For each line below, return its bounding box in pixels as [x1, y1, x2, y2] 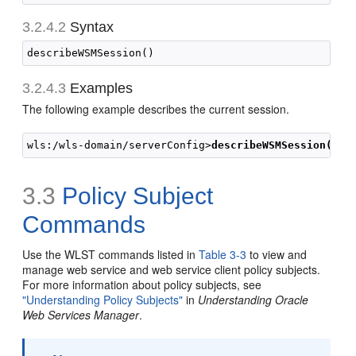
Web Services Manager [22, 307, 140, 323]
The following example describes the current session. [22, 101, 290, 117]
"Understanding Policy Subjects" [22, 292, 184, 308]
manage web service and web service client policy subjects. [22, 261, 321, 277]
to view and [246, 246, 308, 262]
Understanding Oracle [198, 292, 309, 308]
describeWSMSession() [211, 139, 339, 151]
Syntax [66, 19, 114, 35]
